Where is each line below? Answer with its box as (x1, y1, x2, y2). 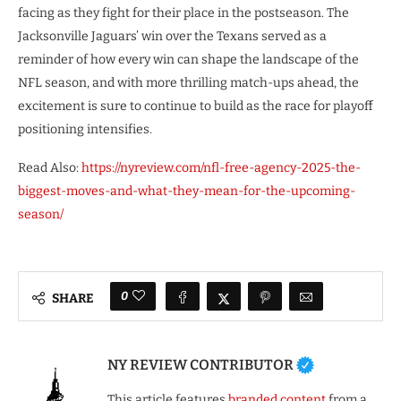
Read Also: (18, 160, 81, 176)
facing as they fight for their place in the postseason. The (18, 5, 349, 21)
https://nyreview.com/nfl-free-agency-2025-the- (81, 160, 361, 176)
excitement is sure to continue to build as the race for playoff (18, 98, 373, 115)
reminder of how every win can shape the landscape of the (18, 52, 359, 68)
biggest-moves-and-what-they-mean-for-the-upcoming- (18, 183, 355, 200)
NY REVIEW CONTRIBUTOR (107, 356, 294, 374)
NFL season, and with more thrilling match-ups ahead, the (18, 75, 359, 91)
